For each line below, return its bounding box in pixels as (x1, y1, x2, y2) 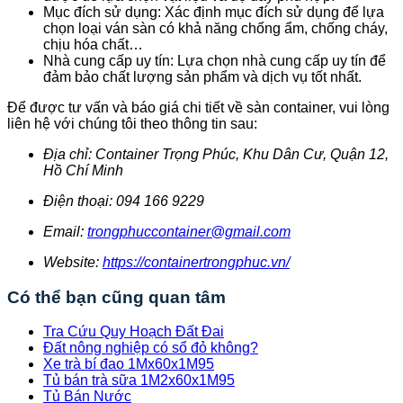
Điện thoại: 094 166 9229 (43, 193, 204, 209)
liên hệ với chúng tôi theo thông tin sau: (7, 115, 257, 131)
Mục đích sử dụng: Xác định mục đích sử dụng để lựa (43, 4, 384, 20)
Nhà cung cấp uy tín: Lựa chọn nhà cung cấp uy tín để (43, 52, 386, 68)
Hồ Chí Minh (43, 162, 123, 178)
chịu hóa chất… (43, 36, 143, 52)
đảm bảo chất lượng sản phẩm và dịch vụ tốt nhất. (43, 68, 362, 85)
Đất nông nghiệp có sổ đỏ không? (43, 340, 258, 356)
